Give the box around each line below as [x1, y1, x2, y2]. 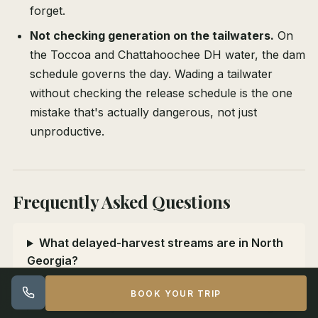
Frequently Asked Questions [13, 190, 231, 214]
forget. [30, 4, 65, 18]
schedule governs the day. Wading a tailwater [30, 67, 273, 82]
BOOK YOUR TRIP [131, 287, 221, 299]
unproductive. [30, 124, 104, 139]
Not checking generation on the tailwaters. [30, 28, 274, 43]
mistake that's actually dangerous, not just [30, 105, 257, 120]
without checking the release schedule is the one [30, 86, 292, 101]
